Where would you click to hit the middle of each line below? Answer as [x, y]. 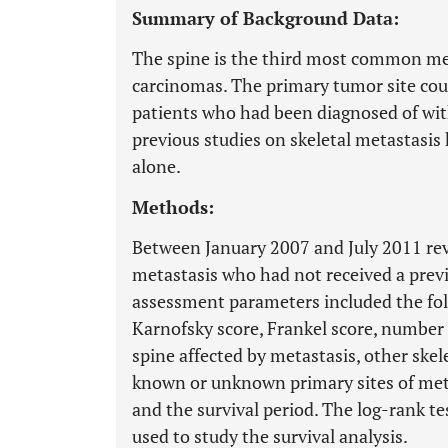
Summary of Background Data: [265, 18]
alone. [156, 166]
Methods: [173, 207]
